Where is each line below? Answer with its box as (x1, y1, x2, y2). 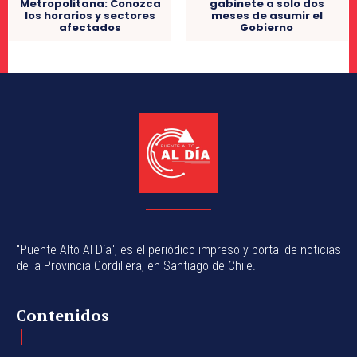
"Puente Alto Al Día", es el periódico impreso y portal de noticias (16, 241, 341, 257)
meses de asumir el (210, 7, 323, 23)
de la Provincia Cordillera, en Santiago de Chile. (16, 257, 256, 273)
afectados (59, 19, 122, 35)
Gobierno (240, 19, 294, 35)
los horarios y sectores (25, 7, 156, 23)
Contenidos (16, 304, 109, 326)
